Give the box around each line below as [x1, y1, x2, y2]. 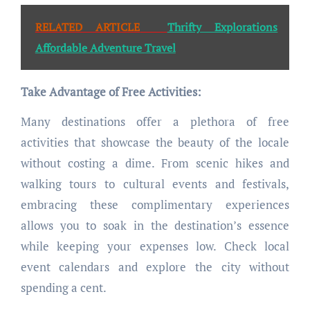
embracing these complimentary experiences [20, 197, 290, 213]
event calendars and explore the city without [20, 259, 290, 275]
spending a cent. [20, 280, 107, 296]
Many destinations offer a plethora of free [20, 113, 290, 130]
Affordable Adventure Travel [35, 40, 176, 56]
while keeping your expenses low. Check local [20, 238, 290, 255]
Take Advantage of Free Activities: [20, 84, 201, 100]
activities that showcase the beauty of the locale [20, 134, 290, 151]
